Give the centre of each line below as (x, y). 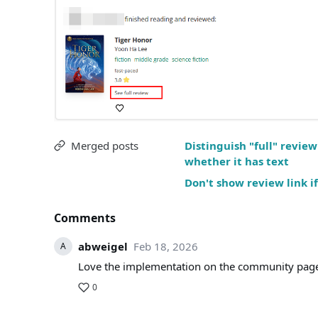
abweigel (103, 246)
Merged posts (105, 146)
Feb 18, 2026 (166, 246)
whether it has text (237, 161)
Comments (85, 218)
